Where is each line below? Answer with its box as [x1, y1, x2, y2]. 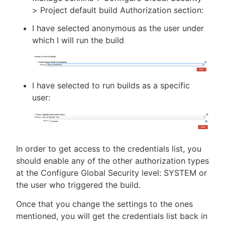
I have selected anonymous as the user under [32, 23, 204, 33]
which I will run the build [32, 35, 124, 45]
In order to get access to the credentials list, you [16, 144, 201, 154]
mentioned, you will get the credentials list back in [16, 211, 207, 221]
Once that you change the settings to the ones [16, 199, 193, 209]
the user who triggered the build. [16, 180, 141, 190]
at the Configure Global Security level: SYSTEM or [16, 168, 207, 178]
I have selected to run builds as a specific [32, 80, 190, 91]
